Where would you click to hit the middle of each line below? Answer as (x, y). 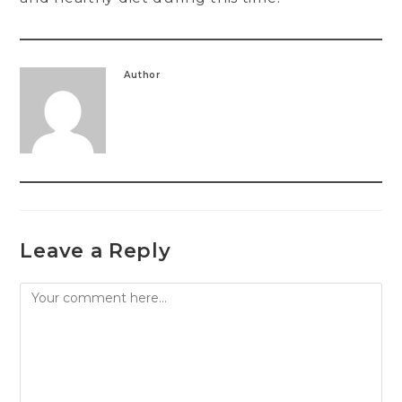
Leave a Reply (96, 251)
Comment (54, 293)
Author (142, 75)
